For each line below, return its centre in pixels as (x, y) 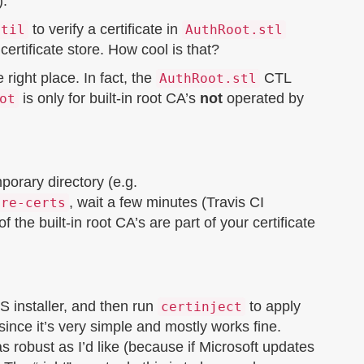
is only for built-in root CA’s (109, 98)
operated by (263, 98)
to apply (273, 306)
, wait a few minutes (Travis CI (167, 202)
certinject (201, 307)
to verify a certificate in (105, 29)
